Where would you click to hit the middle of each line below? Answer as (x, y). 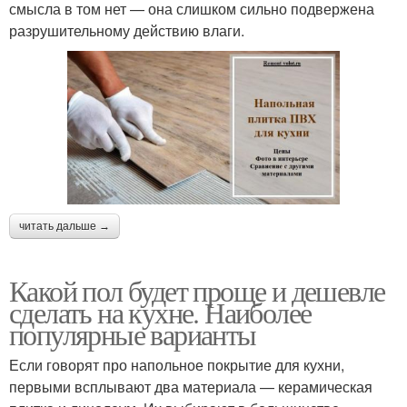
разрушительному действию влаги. (127, 30)
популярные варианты (133, 334)
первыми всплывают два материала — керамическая (191, 387)
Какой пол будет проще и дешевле (197, 291)
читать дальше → (65, 227)
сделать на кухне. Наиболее (160, 313)
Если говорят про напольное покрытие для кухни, (177, 365)
